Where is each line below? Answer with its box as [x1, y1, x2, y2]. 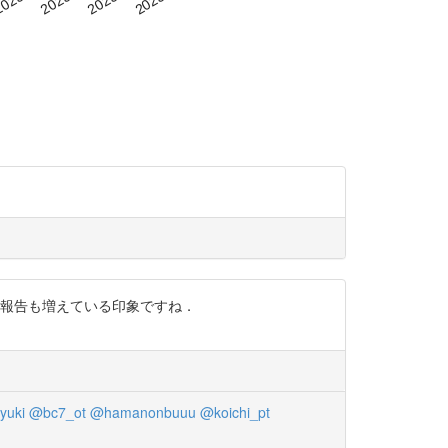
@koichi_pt [199, 402, 270, 423]
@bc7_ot [28, 402, 86, 423]
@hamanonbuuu [89, 402, 196, 423]
